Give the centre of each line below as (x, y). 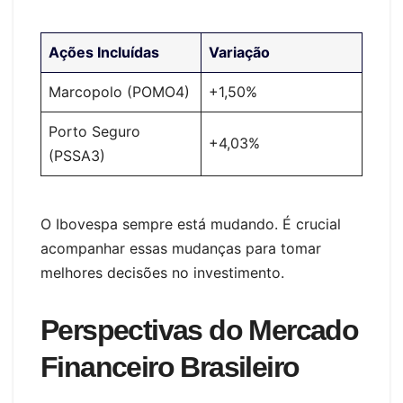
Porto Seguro (94, 132)
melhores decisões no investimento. (162, 273)
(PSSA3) (77, 156)
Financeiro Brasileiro (170, 367)
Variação (239, 53)
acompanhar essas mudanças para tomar (181, 249)
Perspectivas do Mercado (200, 331)
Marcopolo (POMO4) (119, 92)
